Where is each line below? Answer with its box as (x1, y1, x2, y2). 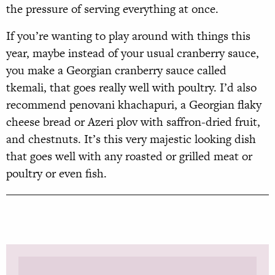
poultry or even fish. (6, 165, 107, 182)
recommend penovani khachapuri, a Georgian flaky (6, 96, 261, 113)
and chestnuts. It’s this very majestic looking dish (6, 130, 256, 147)
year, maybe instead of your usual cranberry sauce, (6, 44, 259, 61)
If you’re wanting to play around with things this (6, 27, 250, 44)
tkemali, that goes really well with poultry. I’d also (6, 79, 257, 96)
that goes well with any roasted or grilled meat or (6, 147, 252, 165)
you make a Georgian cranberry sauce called (6, 61, 227, 79)
